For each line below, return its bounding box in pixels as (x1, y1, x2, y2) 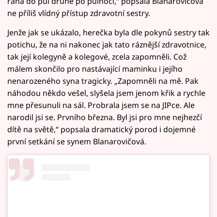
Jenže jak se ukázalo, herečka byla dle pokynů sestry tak (7, 27, 210, 38)
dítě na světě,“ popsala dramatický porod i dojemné (7, 124, 196, 135)
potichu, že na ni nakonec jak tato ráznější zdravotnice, (7, 39, 206, 50)
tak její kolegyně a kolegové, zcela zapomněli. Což (7, 51, 186, 62)
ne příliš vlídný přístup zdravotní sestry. (7, 7, 150, 18)
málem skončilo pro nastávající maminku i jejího (7, 63, 183, 74)
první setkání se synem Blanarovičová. (7, 136, 146, 147)
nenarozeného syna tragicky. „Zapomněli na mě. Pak (7, 75, 199, 86)
